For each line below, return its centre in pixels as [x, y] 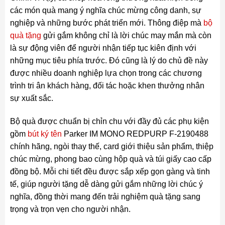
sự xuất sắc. [31, 98]
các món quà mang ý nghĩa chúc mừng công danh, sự [105, 11]
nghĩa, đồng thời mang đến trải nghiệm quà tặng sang [105, 196]
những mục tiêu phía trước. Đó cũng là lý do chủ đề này [109, 61]
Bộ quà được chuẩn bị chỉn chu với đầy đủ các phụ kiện [109, 121]
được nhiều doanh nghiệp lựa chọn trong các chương [106, 73]
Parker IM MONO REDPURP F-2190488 [135, 134]
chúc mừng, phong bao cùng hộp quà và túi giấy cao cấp [110, 159]
